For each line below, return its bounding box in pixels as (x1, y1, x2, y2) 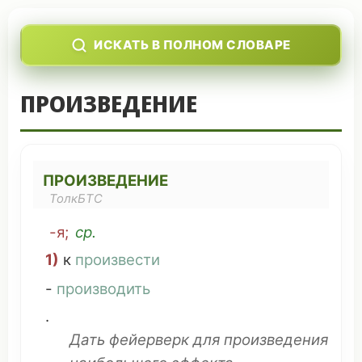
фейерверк (109, 330, 189, 349)
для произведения (189, 330, 328, 349)
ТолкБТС (49, 192, 103, 206)
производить (57, 280, 150, 298)
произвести (75, 250, 160, 269)
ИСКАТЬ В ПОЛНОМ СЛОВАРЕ (94, 37, 291, 53)
